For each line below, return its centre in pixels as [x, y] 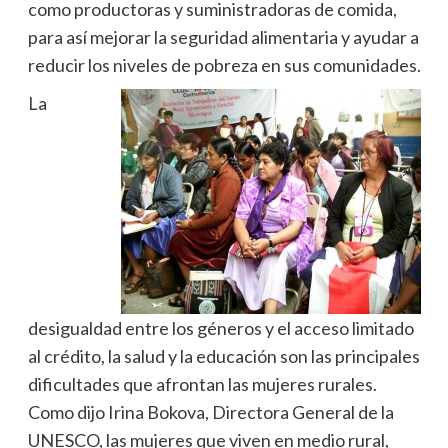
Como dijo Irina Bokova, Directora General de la [210, 411]
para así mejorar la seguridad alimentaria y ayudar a [223, 36]
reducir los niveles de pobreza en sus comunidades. [224, 64]
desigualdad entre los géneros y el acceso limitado [220, 327]
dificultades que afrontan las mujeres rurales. [202, 383]
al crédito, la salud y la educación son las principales [223, 355]
